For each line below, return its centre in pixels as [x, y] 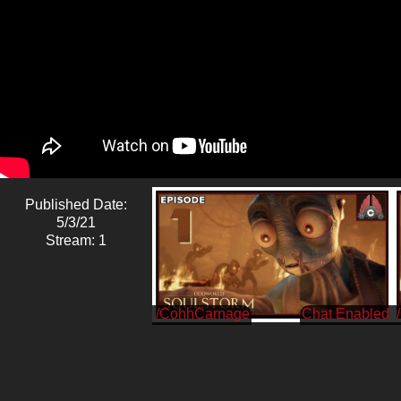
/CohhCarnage [203, 313]
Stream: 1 [76, 240]
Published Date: [76, 204]
